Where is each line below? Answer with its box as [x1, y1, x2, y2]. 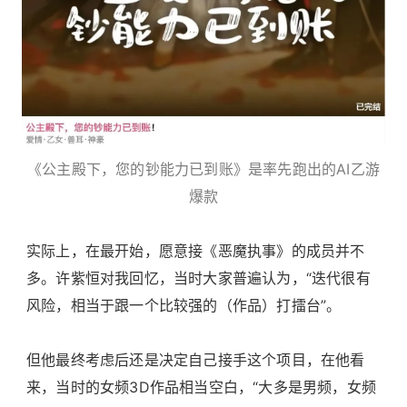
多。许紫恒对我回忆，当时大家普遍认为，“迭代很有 [26, 269, 371, 288]
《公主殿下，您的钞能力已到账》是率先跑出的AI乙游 [27, 160, 380, 179]
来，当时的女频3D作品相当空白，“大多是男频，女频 [26, 378, 376, 397]
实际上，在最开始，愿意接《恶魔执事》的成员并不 [26, 242, 365, 261]
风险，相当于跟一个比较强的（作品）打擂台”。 [26, 296, 342, 315]
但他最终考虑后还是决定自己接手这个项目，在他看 [26, 351, 365, 370]
